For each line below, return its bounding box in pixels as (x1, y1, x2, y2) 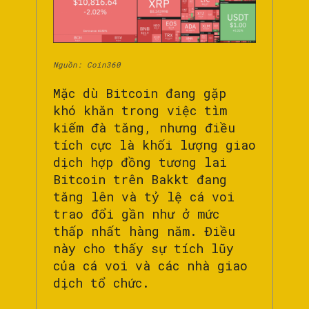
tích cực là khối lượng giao (53, 136, 256, 153)
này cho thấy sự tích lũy (53, 239, 234, 257)
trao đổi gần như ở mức (53, 205, 219, 222)
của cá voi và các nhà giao (53, 257, 248, 274)
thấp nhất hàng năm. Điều (53, 222, 235, 239)
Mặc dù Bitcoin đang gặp (53, 84, 226, 101)
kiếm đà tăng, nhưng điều (53, 119, 235, 136)
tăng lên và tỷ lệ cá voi (53, 188, 235, 205)
